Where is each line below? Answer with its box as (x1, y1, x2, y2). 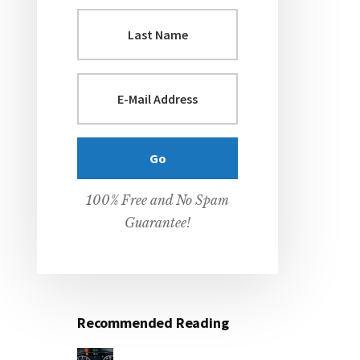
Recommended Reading (77, 313, 229, 332)
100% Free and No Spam (86, 192, 229, 208)
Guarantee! (125, 215, 190, 231)
